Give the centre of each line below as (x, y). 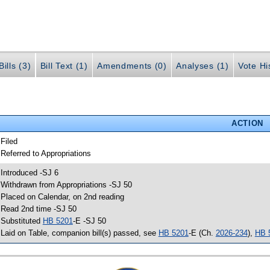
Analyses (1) (202, 65)
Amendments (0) (132, 65)
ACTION (247, 123)
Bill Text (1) (64, 65)
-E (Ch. (202, 233)
